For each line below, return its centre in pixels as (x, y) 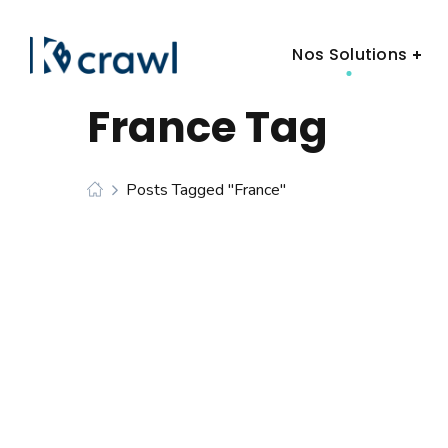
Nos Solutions (350, 54)
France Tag (207, 127)
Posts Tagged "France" (206, 189)
